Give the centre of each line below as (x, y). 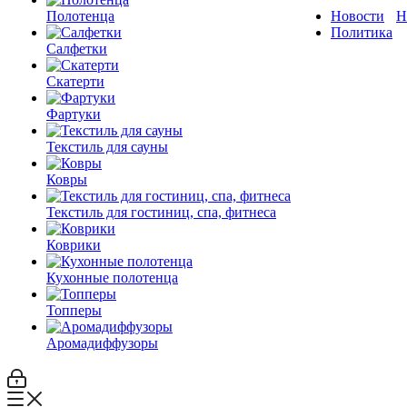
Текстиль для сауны (107, 147)
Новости (357, 16)
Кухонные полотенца (112, 278)
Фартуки (74, 114)
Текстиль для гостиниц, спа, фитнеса (161, 212)
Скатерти (75, 81)
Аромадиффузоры (102, 343)
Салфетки (77, 49)
